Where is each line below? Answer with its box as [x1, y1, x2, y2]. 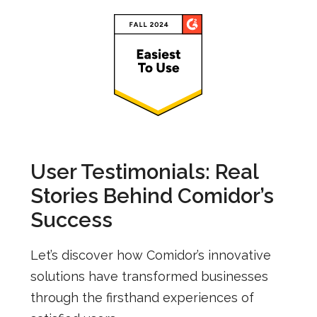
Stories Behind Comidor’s [30, 183, 274, 208]
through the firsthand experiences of [30, 289, 254, 305]
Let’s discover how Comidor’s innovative [30, 247, 271, 263]
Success [30, 207, 113, 232]
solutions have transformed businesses [30, 268, 268, 284]
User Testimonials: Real [30, 159, 258, 184]
